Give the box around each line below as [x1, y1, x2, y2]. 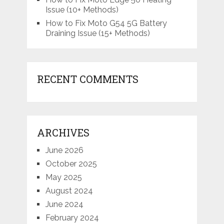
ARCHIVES [36, 126, 89, 139]
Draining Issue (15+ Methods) [45, 28, 150, 38]
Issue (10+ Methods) [45, 5, 118, 15]
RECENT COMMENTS [36, 72, 138, 86]
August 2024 [45, 186, 93, 196]
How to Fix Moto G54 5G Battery [45, 18, 167, 28]
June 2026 [45, 145, 83, 155]
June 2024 [45, 199, 83, 209]
